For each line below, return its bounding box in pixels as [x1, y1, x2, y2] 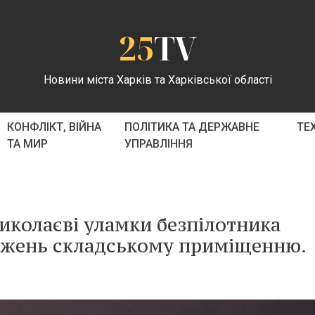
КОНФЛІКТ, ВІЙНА [6, 120, 101, 134]
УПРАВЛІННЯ [124, 137, 193, 150]
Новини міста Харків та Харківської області [43, 72, 272, 86]
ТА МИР [6, 137, 48, 150]
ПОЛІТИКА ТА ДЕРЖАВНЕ [124, 120, 260, 134]
